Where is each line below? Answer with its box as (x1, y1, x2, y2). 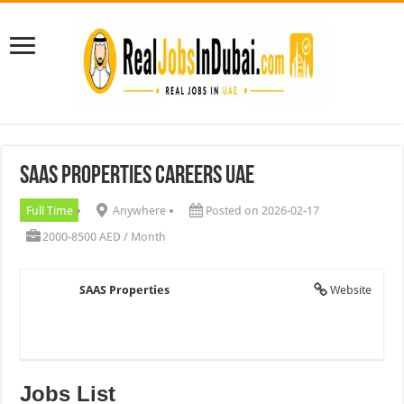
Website (329, 282, 372, 297)
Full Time (25, 203, 73, 217)
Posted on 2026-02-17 (205, 203, 319, 217)
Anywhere (112, 203, 166, 217)
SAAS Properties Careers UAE (20, 164, 255, 189)
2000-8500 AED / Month (41, 229, 166, 243)
